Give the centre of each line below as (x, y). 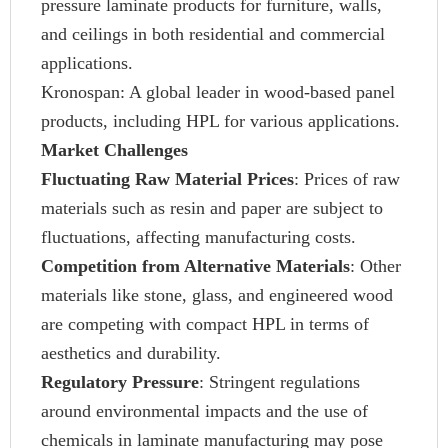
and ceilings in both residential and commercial (213, 34)
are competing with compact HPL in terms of (205, 324)
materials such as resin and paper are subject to (212, 208)
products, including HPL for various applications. (220, 121)
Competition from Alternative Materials (195, 266)
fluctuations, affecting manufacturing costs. (198, 237)
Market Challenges (114, 150)
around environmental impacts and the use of (204, 411)
